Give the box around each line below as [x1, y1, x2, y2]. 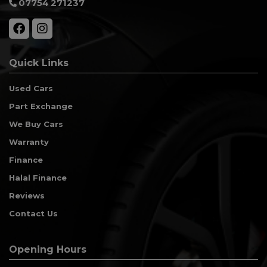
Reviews [9, 190, 45, 200]
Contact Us [9, 208, 58, 218]
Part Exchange [9, 101, 73, 111]
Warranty [9, 136, 49, 147]
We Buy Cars [9, 119, 63, 129]
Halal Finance [9, 172, 67, 182]
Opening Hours [9, 243, 86, 255]
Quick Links [9, 57, 69, 69]
